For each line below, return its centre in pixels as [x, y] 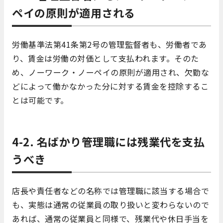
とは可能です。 [40, 100]
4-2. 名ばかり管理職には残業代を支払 [108, 142]
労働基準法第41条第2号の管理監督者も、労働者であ [110, 45]
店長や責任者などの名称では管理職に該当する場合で [111, 191]
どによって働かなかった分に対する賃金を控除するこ [110, 86]
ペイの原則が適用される [74, 13]
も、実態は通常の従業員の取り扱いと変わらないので [111, 205]
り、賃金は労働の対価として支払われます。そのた [106, 58]
